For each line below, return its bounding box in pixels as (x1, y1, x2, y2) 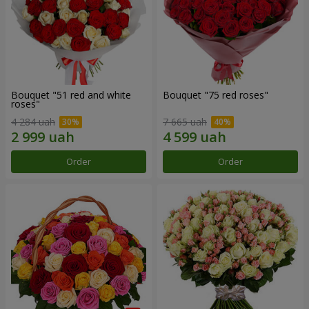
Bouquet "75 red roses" (163, 88, 268, 102)
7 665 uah (163, 115, 207, 129)
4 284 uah (11, 115, 55, 129)
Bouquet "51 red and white (11, 88, 131, 102)
